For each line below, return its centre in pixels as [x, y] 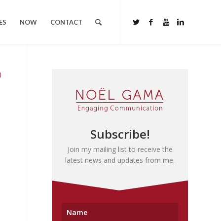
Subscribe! [120, 134]
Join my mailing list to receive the [120, 149]
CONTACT [66, 22]
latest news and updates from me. [120, 160]
